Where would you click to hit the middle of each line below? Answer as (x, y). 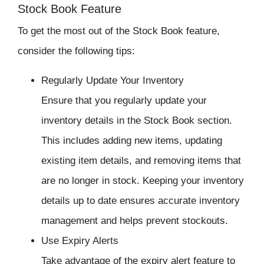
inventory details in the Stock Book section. (137, 121)
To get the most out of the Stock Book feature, (119, 31)
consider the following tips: (76, 51)
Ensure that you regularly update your (124, 101)
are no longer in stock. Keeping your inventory (143, 181)
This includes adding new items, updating (132, 141)
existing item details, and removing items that (141, 161)
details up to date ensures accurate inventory (141, 201)
